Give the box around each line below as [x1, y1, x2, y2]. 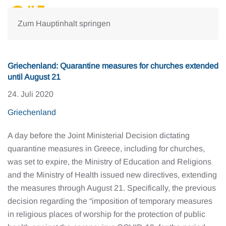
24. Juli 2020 [8, 90, 53, 98]
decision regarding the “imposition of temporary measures [8, 197, 212, 205]
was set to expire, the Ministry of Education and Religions [8, 157, 211, 166]
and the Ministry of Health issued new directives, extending [8, 171, 217, 179]
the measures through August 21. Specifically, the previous [8, 184, 216, 192]
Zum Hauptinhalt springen [18, 19, 110, 28]
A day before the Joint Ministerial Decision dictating [8, 131, 190, 140]
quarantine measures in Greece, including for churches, [8, 144, 205, 153]
